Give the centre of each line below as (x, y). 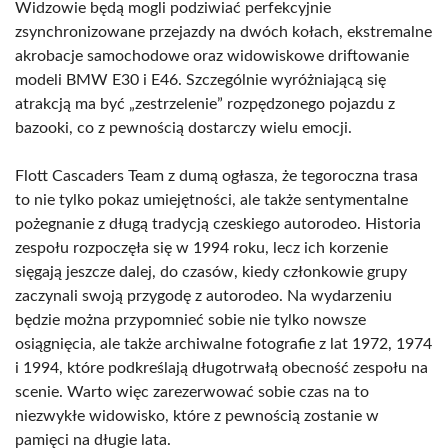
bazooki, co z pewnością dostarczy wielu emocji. (183, 128)
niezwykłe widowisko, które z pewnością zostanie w (197, 416)
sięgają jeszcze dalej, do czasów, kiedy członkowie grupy (211, 272)
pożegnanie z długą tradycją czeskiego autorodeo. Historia (218, 224)
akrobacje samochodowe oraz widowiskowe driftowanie (212, 56)
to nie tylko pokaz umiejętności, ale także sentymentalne (211, 200)
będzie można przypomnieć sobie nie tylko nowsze (190, 320)
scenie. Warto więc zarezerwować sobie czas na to (192, 392)
